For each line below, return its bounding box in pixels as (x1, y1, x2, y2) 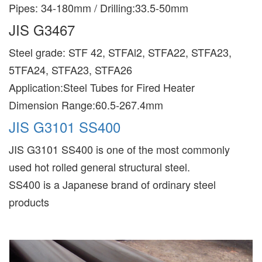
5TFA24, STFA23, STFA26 (9, 61, 132, 77)
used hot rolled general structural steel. (9, 158, 190, 174)
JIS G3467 (9, 19, 75, 40)
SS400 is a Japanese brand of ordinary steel (9, 176, 216, 192)
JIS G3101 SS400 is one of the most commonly (9, 141, 230, 157)
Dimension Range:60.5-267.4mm (9, 96, 163, 112)
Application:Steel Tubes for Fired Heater (9, 79, 195, 95)
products (9, 194, 49, 209)
